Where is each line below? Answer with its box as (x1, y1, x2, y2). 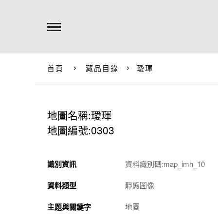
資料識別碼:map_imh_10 (125, 159, 205, 169)
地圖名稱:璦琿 (47, 108, 111, 122)
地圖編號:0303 (47, 123, 114, 137)
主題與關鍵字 (47, 201, 91, 212)
